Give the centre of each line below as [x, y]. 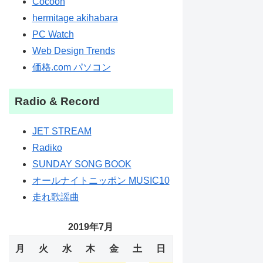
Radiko [47, 148]
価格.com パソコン [71, 68]
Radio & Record [57, 102]
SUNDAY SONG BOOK [82, 164]
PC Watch [53, 35]
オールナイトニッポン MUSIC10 [101, 181]
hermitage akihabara [75, 18]
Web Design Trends [73, 51]
